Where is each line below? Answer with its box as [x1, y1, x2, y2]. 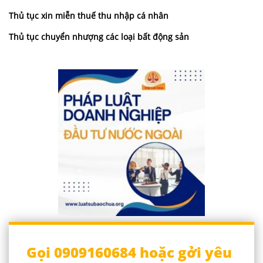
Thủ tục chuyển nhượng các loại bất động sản [9, 31, 189, 42]
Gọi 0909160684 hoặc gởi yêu [26, 242, 232, 262]
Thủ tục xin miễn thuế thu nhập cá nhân [9, 9, 168, 21]
